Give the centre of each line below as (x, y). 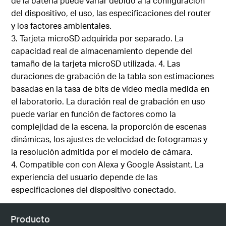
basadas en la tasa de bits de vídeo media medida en (110, 88)
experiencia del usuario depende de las (84, 177)
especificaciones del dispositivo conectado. (94, 189)
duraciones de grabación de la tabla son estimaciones (113, 76)
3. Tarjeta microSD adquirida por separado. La (98, 38)
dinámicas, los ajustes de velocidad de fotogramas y (109, 139)
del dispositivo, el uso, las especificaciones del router (111, 13)
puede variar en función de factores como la (94, 114)
